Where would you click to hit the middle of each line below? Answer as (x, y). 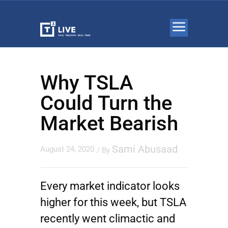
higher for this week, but (100, 202)
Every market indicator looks (110, 186)
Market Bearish (109, 123)
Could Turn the (106, 103)
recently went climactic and (108, 219)
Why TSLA (87, 83)
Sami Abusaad (145, 149)
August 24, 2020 (67, 149)
